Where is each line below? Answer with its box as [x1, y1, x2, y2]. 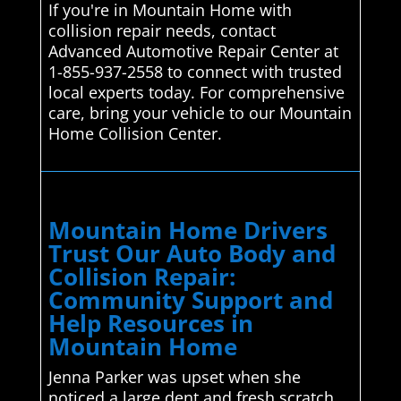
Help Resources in [47, 306, 253, 339]
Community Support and [47, 283, 333, 316]
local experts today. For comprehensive [47, 81, 345, 103]
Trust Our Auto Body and [47, 236, 336, 269]
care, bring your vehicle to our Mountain [47, 101, 352, 124]
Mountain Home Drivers [47, 213, 328, 246]
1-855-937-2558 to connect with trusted [47, 60, 342, 82]
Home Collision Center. [47, 122, 222, 144]
